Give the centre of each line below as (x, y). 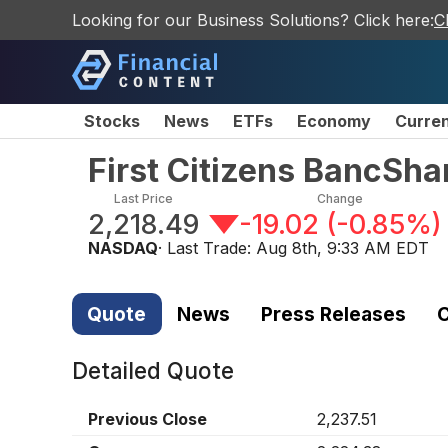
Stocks (112, 121)
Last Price (143, 198)
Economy (334, 121)
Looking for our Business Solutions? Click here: (253, 20)
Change (340, 198)
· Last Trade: (207, 248)
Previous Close (147, 419)
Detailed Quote (153, 371)
